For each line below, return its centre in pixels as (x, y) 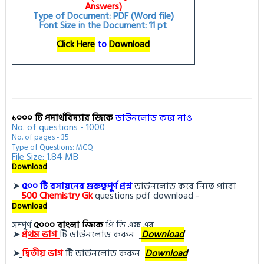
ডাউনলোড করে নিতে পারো (186, 187)
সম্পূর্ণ (22, 225)
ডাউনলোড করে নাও (154, 118)
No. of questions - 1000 (58, 128)
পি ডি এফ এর (129, 225)
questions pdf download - (147, 196)
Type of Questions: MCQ (52, 148)
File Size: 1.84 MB (45, 157)
